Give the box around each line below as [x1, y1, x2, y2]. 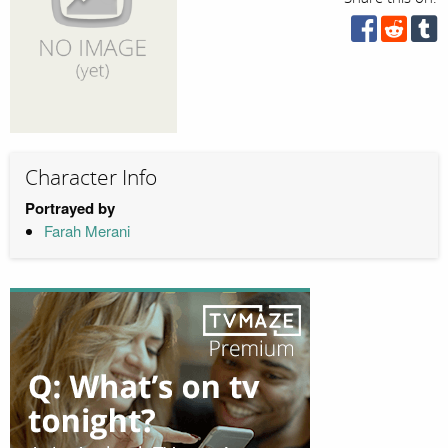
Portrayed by [25, 196, 115, 219]
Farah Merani [43, 219, 130, 241]
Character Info [25, 165, 157, 192]
